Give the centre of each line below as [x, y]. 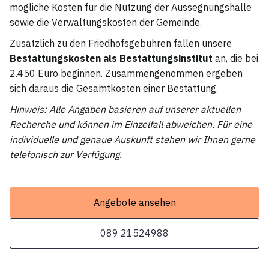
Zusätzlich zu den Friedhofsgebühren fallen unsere [121, 44]
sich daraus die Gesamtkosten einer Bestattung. [114, 89]
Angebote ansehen [134, 203]
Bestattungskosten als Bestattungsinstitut [111, 59]
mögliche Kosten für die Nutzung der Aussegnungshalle [131, 8]
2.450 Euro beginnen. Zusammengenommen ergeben [126, 74]
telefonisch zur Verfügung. [66, 155]
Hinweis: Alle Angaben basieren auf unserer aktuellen [125, 110]
